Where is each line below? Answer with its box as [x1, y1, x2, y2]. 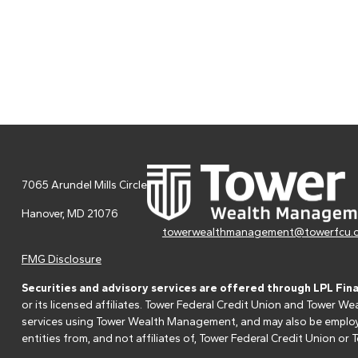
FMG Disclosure [21, 253, 101, 266]
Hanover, [21, 206, 65, 221]
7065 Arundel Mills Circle [21, 177, 147, 192]
